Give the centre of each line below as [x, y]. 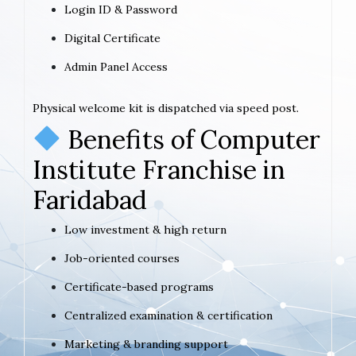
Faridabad [90, 199]
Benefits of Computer [191, 139]
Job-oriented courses [122, 258]
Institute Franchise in [159, 169]
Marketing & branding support [146, 344]
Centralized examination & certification [168, 315]
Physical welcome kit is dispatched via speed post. [166, 108]
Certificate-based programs [139, 286]
